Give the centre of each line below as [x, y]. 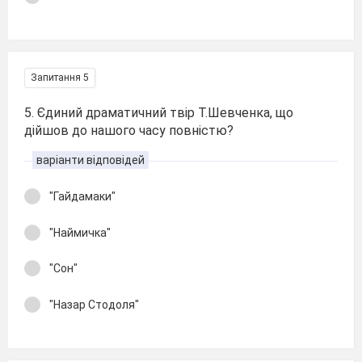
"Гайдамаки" [82, 196]
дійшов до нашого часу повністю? [129, 130]
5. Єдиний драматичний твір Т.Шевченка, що [159, 113]
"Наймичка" [80, 232]
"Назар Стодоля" [94, 304]
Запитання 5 [60, 78]
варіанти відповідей [90, 160]
